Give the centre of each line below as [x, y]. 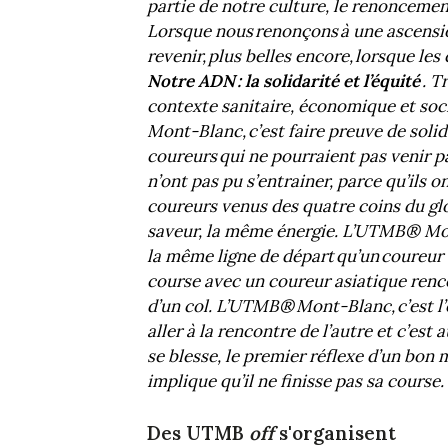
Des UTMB [198, 432]
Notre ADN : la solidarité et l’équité [283, 81]
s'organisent [335, 432]
